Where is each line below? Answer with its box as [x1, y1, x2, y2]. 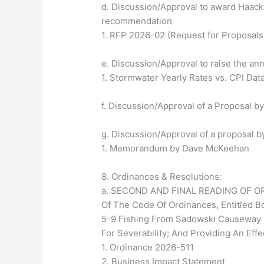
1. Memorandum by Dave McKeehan [101, 143, 250, 154]
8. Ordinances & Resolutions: [101, 171, 222, 183]
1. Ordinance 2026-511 [101, 242, 194, 253]
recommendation [101, 15, 173, 27]
